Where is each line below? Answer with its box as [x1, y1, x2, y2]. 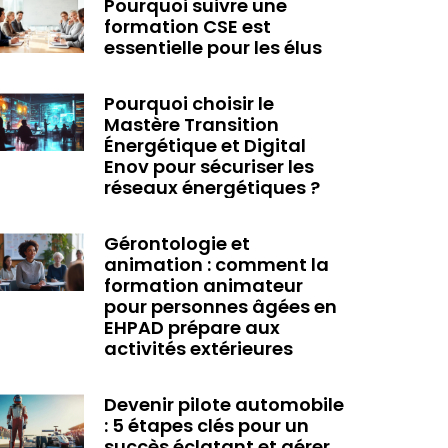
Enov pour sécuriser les [103, 154, 314, 180]
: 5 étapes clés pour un [103, 413, 309, 439]
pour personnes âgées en [103, 294, 337, 320]
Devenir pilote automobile [103, 392, 344, 418]
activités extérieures [103, 336, 293, 362]
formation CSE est [103, 14, 271, 40]
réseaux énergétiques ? [103, 175, 320, 201]
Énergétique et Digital [103, 133, 306, 159]
